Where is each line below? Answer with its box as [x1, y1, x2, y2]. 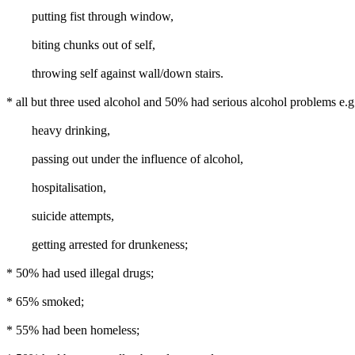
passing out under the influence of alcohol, [6, 152, 243, 166]
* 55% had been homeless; [6, 323, 139, 337]
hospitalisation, [6, 181, 106, 194]
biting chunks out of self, [6, 38, 155, 52]
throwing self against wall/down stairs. [6, 67, 223, 80]
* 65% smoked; [6, 295, 84, 308]
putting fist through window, [6, 10, 174, 23]
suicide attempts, [6, 209, 114, 223]
